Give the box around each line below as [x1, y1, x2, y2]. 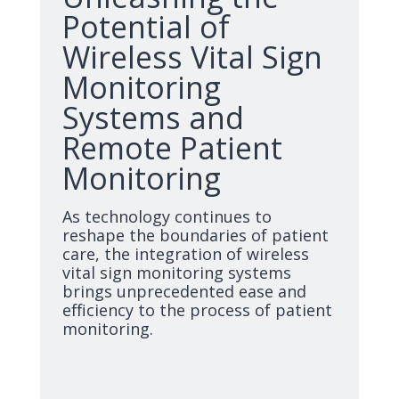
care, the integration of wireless [62, 243, 309, 265]
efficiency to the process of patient [62, 299, 332, 321]
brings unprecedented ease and [62, 281, 306, 302]
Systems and [62, 97, 244, 138]
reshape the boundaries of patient [62, 224, 329, 246]
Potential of [62, 6, 230, 47]
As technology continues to [62, 206, 272, 227]
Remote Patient [62, 127, 282, 168]
